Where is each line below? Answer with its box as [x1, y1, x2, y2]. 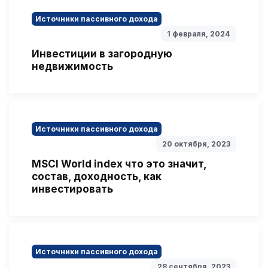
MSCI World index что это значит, [32, 157, 206, 170]
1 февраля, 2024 [167, 29, 230, 38]
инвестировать [32, 182, 113, 195]
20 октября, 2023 [162, 139, 230, 148]
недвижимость [32, 60, 113, 72]
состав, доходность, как [32, 170, 162, 182]
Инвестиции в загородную [32, 47, 172, 60]
